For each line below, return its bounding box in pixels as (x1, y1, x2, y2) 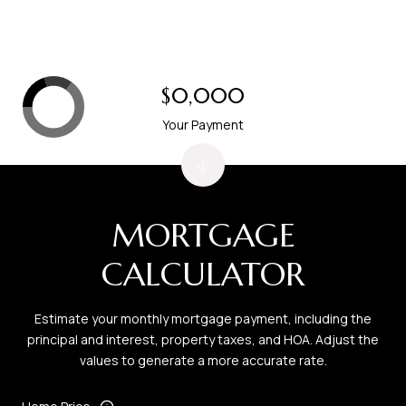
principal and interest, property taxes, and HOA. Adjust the (27, 331, 379, 349)
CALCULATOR (101, 254, 304, 295)
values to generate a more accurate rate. (79, 352, 327, 370)
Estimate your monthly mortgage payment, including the (34, 310, 372, 328)
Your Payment (162, 116, 244, 134)
